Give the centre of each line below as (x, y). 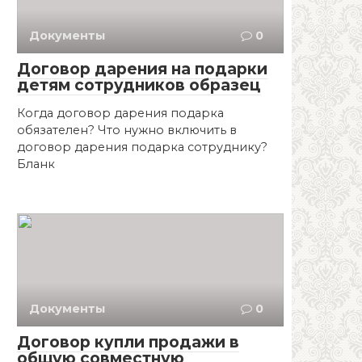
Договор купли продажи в (128, 342)
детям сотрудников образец (139, 85)
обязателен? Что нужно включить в (127, 130)
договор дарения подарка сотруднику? (142, 147)
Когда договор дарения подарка (120, 113)
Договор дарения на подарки (142, 69)
